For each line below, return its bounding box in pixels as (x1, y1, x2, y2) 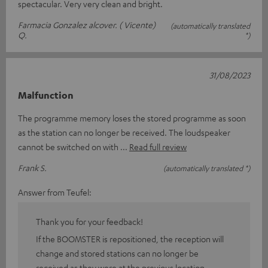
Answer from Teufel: (18, 187, 92, 198)
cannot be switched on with (18, 141, 120, 153)
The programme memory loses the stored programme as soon (18, 112, 246, 124)
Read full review (129, 141, 187, 153)
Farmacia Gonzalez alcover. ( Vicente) (18, 19, 156, 31)
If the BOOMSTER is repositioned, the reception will (36, 233, 224, 245)
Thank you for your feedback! (36, 216, 143, 227)
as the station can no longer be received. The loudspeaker (18, 127, 230, 138)
